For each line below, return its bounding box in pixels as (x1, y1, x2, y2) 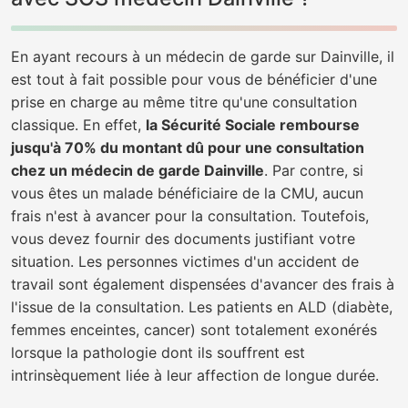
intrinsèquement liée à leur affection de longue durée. (11, 366, 379, 384)
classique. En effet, (11, 116, 146, 134)
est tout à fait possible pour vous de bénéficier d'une (11, 70, 377, 88)
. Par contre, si (264, 161, 363, 179)
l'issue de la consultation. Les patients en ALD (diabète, (11, 298, 393, 316)
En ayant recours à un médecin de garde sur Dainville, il (11, 47, 394, 66)
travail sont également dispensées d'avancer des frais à (11, 275, 394, 293)
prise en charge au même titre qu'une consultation (11, 93, 357, 111)
